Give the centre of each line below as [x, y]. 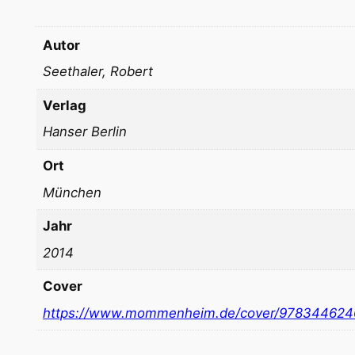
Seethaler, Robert [98, 72]
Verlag [65, 105]
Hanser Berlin [85, 132]
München [73, 192]
